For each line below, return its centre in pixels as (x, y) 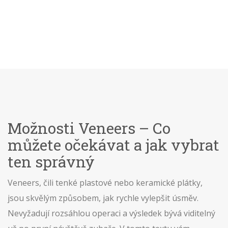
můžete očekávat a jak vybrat (113, 145)
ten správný (51, 162)
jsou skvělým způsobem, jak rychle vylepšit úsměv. (103, 198)
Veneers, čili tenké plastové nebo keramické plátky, (105, 183)
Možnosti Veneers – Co (89, 128)
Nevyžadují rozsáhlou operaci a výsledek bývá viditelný (111, 213)
